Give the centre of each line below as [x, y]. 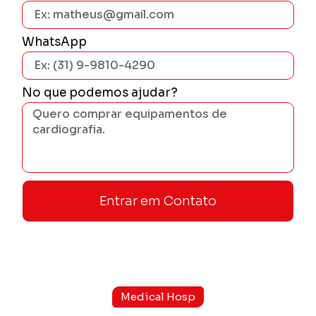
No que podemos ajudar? [100, 93]
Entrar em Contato [158, 201]
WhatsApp [55, 42]
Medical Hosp [158, 297]
